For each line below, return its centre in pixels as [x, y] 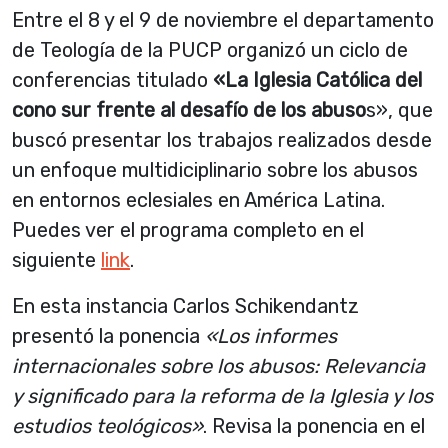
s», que [399, 110]
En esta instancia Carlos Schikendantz [185, 306]
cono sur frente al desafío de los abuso [189, 110]
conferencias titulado [112, 80]
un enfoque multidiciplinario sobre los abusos [215, 170]
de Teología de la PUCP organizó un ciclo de [210, 50]
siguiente [56, 260]
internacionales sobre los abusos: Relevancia [218, 366]
